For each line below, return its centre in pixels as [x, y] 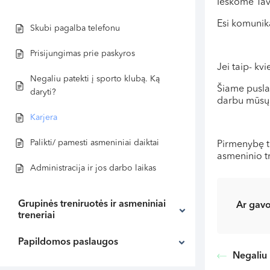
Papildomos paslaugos [68, 242]
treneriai [36, 216]
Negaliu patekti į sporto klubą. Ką [95, 79]
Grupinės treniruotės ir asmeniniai [92, 204]
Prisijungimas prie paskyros [83, 54]
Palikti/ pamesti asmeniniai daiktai [95, 143]
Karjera [44, 118]
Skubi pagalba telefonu [75, 28]
